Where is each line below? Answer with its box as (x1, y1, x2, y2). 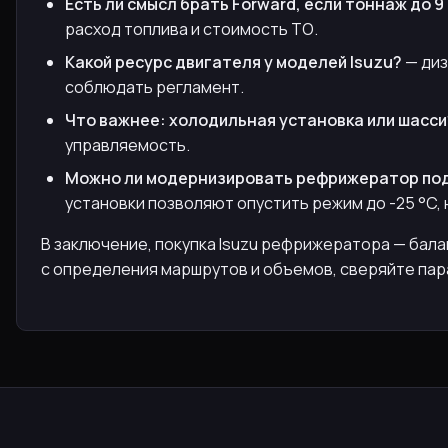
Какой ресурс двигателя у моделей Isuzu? (65, 51, 402, 73)
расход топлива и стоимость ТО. (65, 18, 318, 40)
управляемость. (65, 134, 190, 156)
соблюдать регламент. (65, 76, 244, 98)
